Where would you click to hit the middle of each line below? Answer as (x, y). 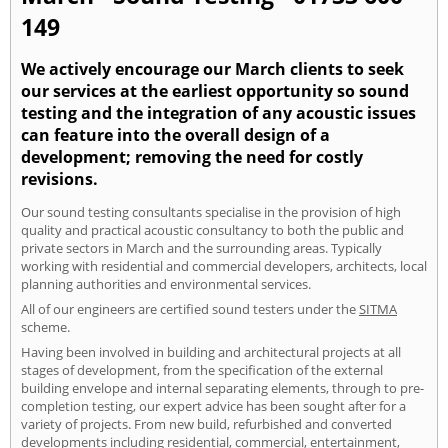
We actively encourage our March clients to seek (212, 68)
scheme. (45, 326)
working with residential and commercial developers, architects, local (224, 265)
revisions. (59, 178)
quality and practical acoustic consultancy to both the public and (212, 229)
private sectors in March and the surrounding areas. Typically (201, 247)
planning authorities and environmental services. (166, 283)
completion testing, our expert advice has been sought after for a (213, 405)
